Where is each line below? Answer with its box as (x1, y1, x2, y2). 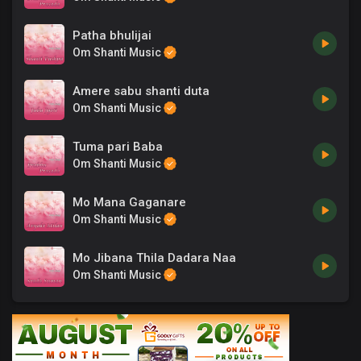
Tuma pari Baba (73, 139, 163, 154)
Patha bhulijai (73, 27, 151, 43)
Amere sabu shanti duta (73, 83, 210, 98)
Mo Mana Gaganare (73, 194, 186, 210)
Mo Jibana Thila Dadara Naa (73, 250, 236, 265)
